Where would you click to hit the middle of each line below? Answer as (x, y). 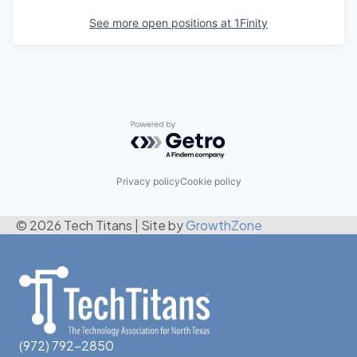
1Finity (251, 22)
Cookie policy (210, 182)
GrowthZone (224, 226)
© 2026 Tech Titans (74, 226)
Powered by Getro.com (200, 128)
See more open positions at (162, 22)
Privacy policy (148, 182)
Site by (163, 226)
